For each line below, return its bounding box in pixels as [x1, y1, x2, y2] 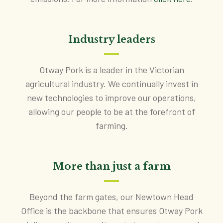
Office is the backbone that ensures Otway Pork [20, 205, 203, 216]
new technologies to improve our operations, [27, 92, 196, 103]
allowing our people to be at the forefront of [28, 106, 195, 117]
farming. [95, 119, 128, 131]
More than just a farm [52, 160, 171, 172]
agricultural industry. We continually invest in [25, 78, 198, 89]
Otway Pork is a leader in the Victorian [39, 64, 184, 75]
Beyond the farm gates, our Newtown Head [29, 191, 194, 202]
